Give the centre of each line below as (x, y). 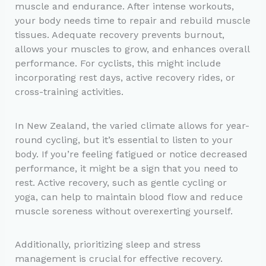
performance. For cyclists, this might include (118, 64)
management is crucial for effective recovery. (118, 258)
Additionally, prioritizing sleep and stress (107, 244)
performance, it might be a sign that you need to (126, 168)
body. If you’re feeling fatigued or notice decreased (131, 154)
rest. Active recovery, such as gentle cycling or (121, 182)
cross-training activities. (69, 92)
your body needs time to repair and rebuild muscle (132, 21)
